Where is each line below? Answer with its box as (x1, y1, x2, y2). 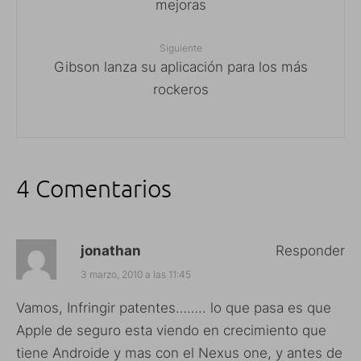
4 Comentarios (16, 172, 172, 203)
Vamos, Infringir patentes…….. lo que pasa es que (16, 299, 331, 316)
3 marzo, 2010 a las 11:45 (81, 268, 191, 280)
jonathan (81, 242, 141, 259)
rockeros (152, 81, 209, 98)
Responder (276, 242, 345, 259)
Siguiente (159, 41, 202, 54)
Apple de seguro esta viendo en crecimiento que (16, 322, 326, 338)
